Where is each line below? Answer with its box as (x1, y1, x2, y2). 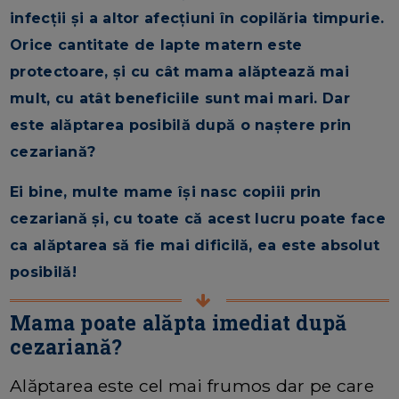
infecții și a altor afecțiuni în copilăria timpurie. (10, 9, 385, 27)
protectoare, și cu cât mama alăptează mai (10, 62, 350, 80)
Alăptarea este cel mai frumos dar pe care (10, 374, 375, 396)
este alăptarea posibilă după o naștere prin (10, 116, 352, 134)
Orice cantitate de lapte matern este (10, 36, 303, 53)
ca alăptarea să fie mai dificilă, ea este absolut (10, 236, 380, 254)
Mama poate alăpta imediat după (10, 308, 347, 336)
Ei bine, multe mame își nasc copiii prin (10, 183, 322, 200)
